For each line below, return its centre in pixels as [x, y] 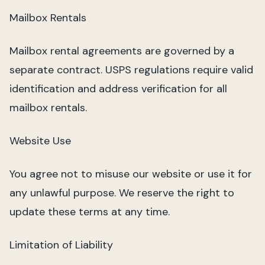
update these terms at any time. [90, 212]
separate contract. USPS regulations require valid [131, 70]
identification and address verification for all [118, 89]
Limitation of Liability [61, 245]
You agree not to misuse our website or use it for [131, 174]
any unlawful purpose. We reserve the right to [122, 193]
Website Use [40, 141]
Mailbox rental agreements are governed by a [122, 51]
